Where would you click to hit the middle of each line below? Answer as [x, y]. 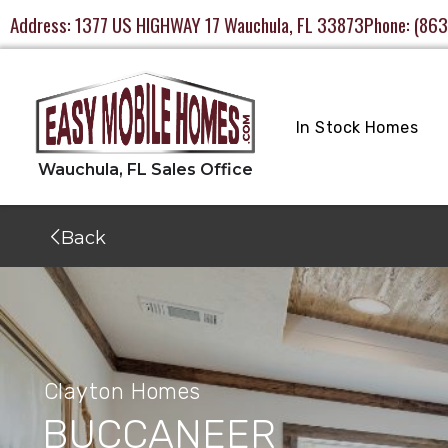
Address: [42, 24]
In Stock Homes [357, 127]
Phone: [389, 24]
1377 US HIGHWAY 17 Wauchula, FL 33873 [219, 24]
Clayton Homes [122, 391]
